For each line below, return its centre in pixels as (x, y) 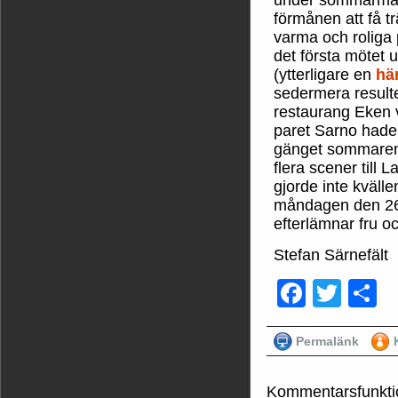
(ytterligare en (322, 74)
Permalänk (327, 341)
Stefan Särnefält (331, 255)
